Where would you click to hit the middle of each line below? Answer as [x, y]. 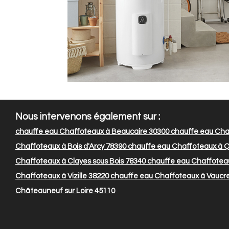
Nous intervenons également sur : [88, 117]
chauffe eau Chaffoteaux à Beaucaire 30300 [92, 132]
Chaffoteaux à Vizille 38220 [62, 176]
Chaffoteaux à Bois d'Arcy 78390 [71, 147]
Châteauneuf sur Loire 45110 [65, 191]
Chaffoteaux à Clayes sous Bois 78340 [81, 162]
